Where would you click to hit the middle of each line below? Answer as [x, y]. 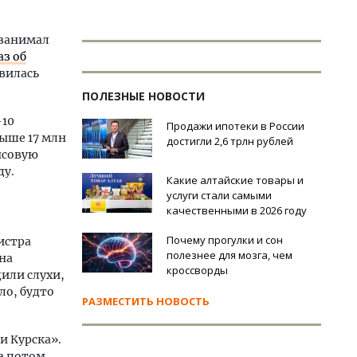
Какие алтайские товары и [235, 180]
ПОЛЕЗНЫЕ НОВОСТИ [143, 96]
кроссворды [197, 270]
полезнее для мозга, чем [229, 255]
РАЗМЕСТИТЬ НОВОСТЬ [146, 301]
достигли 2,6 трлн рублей [230, 141]
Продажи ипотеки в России [235, 126]
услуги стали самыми [219, 195]
